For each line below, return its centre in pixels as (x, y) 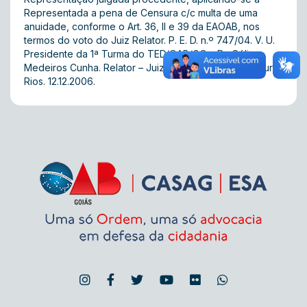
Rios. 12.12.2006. (60, 81)
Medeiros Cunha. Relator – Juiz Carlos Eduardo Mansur (148, 67)
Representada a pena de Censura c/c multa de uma (141, 13)
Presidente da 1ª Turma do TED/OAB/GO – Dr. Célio (139, 54)
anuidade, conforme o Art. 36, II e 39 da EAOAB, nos (142, 26)
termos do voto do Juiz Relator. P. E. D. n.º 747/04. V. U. (149, 40)
